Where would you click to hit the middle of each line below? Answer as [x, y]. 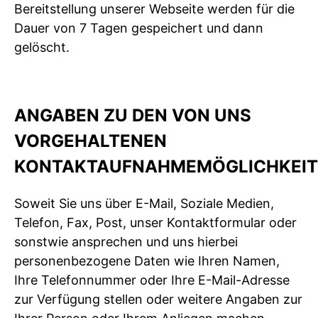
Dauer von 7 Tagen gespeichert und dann [139, 28]
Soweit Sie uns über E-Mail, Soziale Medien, [144, 203]
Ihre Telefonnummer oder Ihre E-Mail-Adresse [152, 280]
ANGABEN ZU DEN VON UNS [133, 115]
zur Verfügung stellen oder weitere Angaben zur [158, 299]
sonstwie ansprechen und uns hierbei [126, 241]
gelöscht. [42, 47]
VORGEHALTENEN [91, 141]
